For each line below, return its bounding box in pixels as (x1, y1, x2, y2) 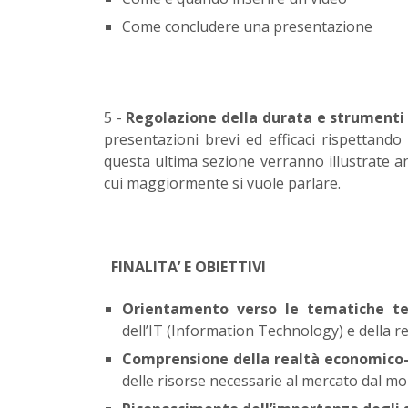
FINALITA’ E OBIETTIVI (111, 256, 266, 277)
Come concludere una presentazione (122, 15, 372, 36)
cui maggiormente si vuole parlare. (104, 172, 341, 193)
